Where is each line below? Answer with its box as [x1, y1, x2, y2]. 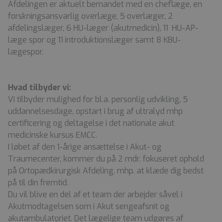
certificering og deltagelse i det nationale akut [8, 117, 174, 128]
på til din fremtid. [8, 177, 68, 188]
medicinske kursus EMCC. [8, 129, 97, 140]
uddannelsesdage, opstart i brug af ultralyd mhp [8, 106, 183, 116]
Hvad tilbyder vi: [8, 82, 71, 93]
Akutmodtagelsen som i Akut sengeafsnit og [8, 201, 169, 212]
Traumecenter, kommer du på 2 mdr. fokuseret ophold [8, 153, 204, 164]
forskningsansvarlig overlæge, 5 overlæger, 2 [8, 10, 173, 21]
